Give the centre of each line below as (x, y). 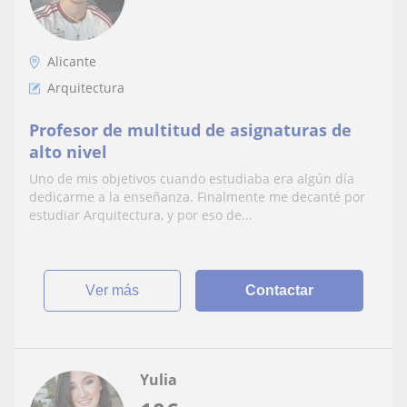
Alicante (72, 61)
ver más (118, 290)
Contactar (280, 290)
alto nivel (68, 151)
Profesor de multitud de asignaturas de (190, 129)
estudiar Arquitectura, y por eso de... (141, 214)
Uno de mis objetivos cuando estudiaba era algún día (192, 178)
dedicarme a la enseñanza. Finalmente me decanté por (197, 196)
